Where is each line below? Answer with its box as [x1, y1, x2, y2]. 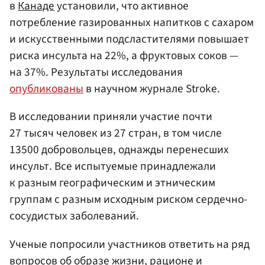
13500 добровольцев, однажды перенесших [9, 141, 229, 159]
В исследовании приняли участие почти [9, 108, 212, 125]
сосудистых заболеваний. [9, 208, 139, 225]
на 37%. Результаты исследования [9, 64, 183, 81]
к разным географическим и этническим [9, 174, 215, 192]
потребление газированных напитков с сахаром [9, 14, 254, 31]
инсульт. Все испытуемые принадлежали [9, 158, 216, 175]
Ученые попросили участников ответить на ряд [9, 235, 250, 253]
